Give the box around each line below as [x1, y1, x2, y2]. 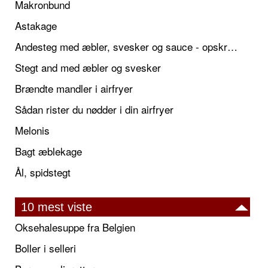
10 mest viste [21, 200, 92, 214]
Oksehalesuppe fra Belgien [15, 220, 135, 235]
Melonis [15, 123, 50, 138]
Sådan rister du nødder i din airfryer [15, 102, 173, 117]
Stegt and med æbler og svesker [15, 60, 161, 75]
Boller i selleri [15, 240, 76, 256]
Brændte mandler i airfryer [15, 81, 133, 96]
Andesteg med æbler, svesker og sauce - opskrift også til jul [227, 39, 237, 54]
